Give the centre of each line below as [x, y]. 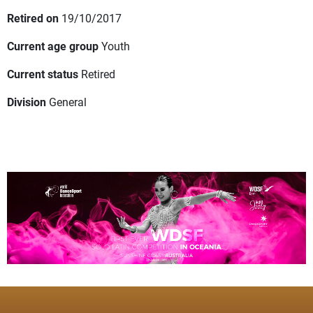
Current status [43, 74]
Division [27, 102]
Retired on [33, 18]
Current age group [53, 46]
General [68, 102]
